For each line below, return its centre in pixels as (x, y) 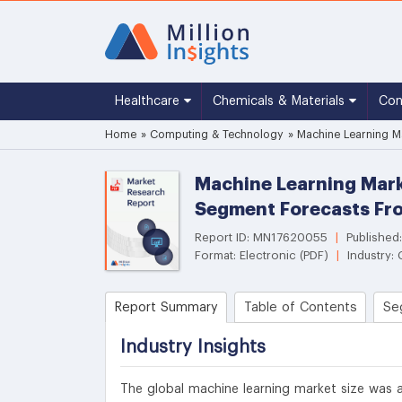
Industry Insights (193, 347)
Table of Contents (300, 307)
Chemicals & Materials (281, 101)
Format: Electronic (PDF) (263, 255)
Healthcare (149, 101)
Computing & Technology (217, 135)
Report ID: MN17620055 (263, 237)
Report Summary (166, 307)
